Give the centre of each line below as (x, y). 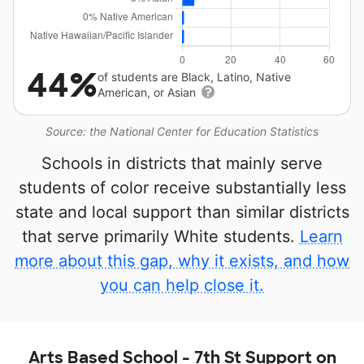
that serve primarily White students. (160, 236)
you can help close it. (182, 285)
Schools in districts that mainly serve (182, 163)
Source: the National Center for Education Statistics (182, 131)
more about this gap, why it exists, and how (182, 261)
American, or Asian (148, 92)
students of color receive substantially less (182, 188)
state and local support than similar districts (182, 212)
